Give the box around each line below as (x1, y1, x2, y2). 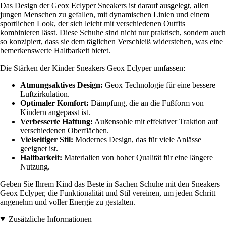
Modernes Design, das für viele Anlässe (73, 135, 201, 144)
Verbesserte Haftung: (20, 117, 93, 126)
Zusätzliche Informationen (8, 214, 92, 223)
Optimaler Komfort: (20, 98, 89, 107)
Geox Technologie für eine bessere (103, 80, 215, 89)
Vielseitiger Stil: (20, 135, 73, 144)
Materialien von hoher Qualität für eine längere (62, 153, 213, 162)
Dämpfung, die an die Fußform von (89, 98, 204, 107)
